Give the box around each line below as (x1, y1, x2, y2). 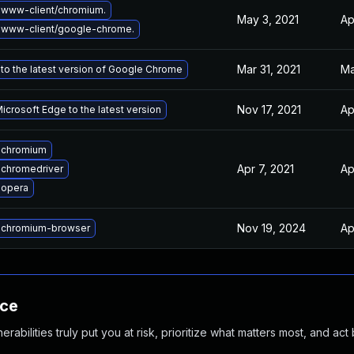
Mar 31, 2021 (237, 62, 300, 76)
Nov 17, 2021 (237, 103, 301, 116)
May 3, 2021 (237, 13, 299, 26)
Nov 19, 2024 (237, 221, 306, 235)
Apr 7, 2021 (237, 162, 294, 175)
